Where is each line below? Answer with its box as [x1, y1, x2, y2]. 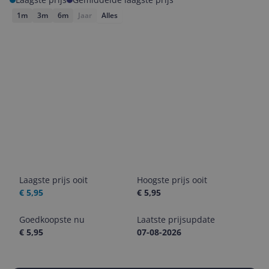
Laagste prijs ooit [19, 174, 88, 186]
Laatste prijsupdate [137, 214, 215, 225]
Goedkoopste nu [19, 214, 85, 225]
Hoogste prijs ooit [137, 174, 207, 186]
